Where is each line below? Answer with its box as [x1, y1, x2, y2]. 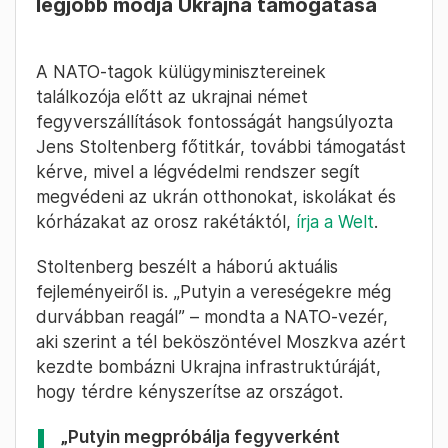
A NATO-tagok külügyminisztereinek [36, 61, 326, 83]
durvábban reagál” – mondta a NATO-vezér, [36, 306, 388, 328]
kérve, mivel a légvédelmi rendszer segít [36, 161, 360, 183]
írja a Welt [296, 211, 374, 233]
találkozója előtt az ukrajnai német [36, 86, 308, 108]
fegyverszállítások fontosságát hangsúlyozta [36, 111, 393, 133]
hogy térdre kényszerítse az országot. [36, 381, 343, 403]
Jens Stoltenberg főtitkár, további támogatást [36, 136, 406, 158]
